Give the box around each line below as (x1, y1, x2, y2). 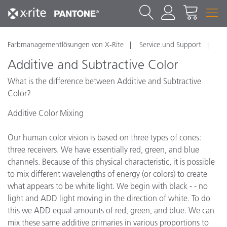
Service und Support (139, 40, 201, 49)
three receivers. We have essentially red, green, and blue (8, 144, 199, 155)
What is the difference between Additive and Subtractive (8, 76, 201, 86)
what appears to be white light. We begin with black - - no (8, 181, 208, 191)
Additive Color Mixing (8, 108, 84, 118)
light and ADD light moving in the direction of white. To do (8, 193, 210, 203)
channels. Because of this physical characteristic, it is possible (8, 157, 215, 167)
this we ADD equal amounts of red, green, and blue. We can (8, 205, 214, 215)
